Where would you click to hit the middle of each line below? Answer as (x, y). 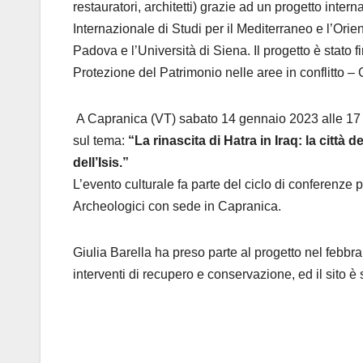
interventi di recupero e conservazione (182, 275)
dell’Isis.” (101, 163)
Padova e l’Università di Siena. (162, 51)
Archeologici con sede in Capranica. (177, 207)
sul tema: (100, 141)
